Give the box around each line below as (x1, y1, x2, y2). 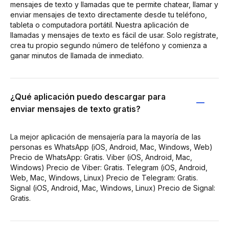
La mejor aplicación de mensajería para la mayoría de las (10, 132, 201, 141)
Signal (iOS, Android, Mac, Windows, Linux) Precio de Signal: (10, 183, 215, 192)
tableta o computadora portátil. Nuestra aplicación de (10, 20, 189, 29)
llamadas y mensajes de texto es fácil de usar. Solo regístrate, (10, 30, 218, 39)
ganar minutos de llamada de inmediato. (10, 51, 144, 60)
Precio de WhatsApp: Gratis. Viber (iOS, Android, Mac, (10, 152, 192, 162)
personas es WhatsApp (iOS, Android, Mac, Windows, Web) (10, 142, 213, 151)
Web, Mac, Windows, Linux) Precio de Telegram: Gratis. (10, 173, 198, 182)
